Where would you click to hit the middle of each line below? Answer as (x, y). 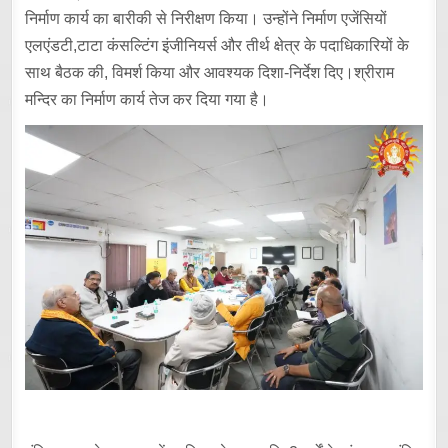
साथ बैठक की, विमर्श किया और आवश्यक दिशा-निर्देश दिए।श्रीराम (210, 73)
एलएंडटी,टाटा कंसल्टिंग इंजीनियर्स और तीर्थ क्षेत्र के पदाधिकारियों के (217, 46)
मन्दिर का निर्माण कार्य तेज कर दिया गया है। (147, 100)
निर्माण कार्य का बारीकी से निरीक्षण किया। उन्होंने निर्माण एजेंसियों (206, 19)
